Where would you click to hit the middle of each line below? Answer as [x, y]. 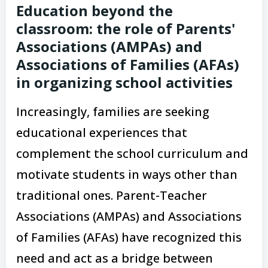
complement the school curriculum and [132, 153]
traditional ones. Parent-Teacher [112, 195]
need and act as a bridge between [115, 258]
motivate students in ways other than [127, 174]
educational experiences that [102, 133]
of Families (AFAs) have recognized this [129, 237]
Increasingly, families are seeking [113, 112]
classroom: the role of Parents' [126, 28]
